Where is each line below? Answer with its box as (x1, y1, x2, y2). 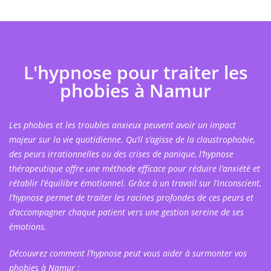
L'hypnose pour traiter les (23, 60, 248, 85)
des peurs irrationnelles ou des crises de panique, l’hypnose (9, 148, 233, 160)
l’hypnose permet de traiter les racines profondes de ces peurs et (9, 192, 253, 204)
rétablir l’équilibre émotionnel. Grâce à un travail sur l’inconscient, (9, 177, 261, 189)
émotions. (9, 221, 49, 233)
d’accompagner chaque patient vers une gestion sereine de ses (9, 206, 244, 218)
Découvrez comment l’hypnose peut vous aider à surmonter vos (9, 247, 247, 260)
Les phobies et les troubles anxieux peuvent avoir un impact (9, 119, 236, 131)
